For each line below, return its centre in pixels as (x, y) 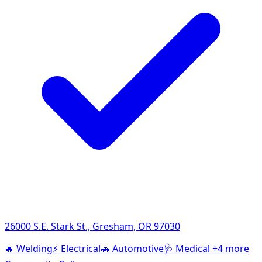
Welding (35, 248)
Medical (193, 248)
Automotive (138, 248)
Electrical (81, 248)
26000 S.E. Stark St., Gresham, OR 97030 (92, 226)
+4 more (231, 248)
